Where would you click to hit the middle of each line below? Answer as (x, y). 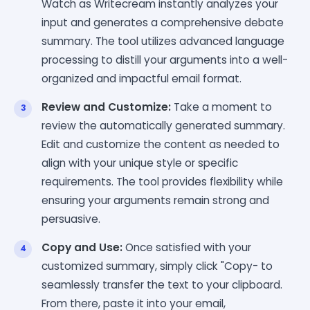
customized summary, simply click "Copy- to (157, 266)
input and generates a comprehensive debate (163, 22)
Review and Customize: (106, 107)
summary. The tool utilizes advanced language (163, 41)
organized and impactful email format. (142, 78)
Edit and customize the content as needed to (161, 144)
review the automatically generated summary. (163, 125)
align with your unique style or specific (140, 163)
